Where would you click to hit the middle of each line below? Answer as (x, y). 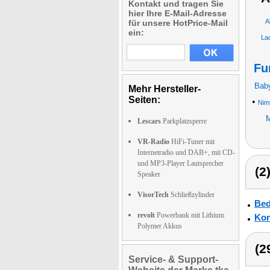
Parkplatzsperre (184, 121)
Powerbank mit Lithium (190, 215)
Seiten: (144, 100)
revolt (146, 215)
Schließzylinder (192, 195)
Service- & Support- (173, 259)
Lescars (149, 121)
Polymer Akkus (160, 226)
